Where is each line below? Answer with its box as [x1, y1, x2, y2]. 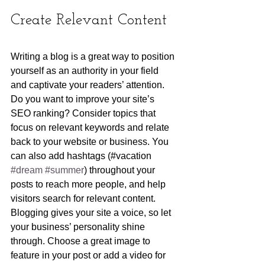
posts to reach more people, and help [11, 179, 168, 190]
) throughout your [84, 165, 157, 176]
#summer [45, 165, 84, 176]
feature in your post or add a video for [11, 250, 168, 261]
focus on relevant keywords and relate [11, 122, 172, 133]
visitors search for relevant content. [11, 193, 158, 204]
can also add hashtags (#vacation [11, 151, 154, 161]
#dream [11, 165, 43, 176]
